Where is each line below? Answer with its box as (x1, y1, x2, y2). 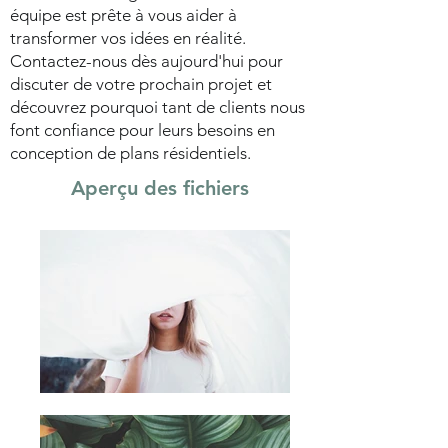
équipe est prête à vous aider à (10, 5, 237, 25)
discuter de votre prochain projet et (10, 74, 272, 94)
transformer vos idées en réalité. (10, 28, 246, 48)
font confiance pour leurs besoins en (10, 120, 275, 140)
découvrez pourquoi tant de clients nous (10, 97, 305, 117)
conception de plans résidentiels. (10, 143, 251, 163)
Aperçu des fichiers (71, 176, 249, 200)
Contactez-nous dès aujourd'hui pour (10, 51, 283, 71)
